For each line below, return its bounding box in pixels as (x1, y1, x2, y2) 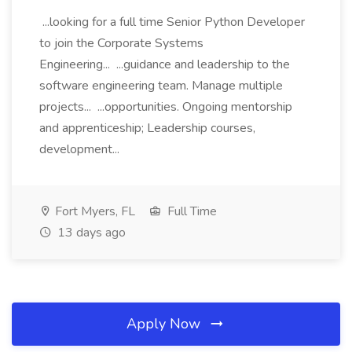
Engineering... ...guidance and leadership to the (39, 56, 290, 73)
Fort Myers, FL (52, 203, 135, 220)
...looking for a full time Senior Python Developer (39, 13, 305, 31)
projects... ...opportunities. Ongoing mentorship (39, 98, 292, 115)
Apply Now (126, 314, 204, 333)
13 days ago (54, 224, 126, 241)
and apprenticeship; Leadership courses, (39, 119, 255, 137)
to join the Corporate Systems (39, 35, 203, 52)
